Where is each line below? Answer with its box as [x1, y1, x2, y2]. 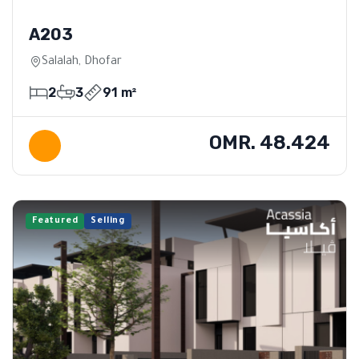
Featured [32, 216, 79, 226]
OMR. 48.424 [209, 131, 330, 154]
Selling [91, 216, 126, 226]
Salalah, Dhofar [42, 55, 122, 69]
